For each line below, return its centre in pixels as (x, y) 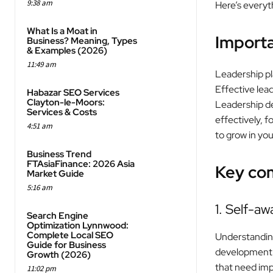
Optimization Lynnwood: (78, 226)
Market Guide (55, 174)
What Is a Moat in (62, 31)
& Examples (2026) (67, 51)
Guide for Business (66, 245)
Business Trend (59, 154)
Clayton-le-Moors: (66, 103)
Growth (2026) (59, 255)
